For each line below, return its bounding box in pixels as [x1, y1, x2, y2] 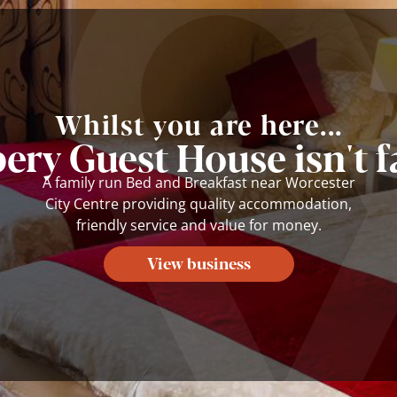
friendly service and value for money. [75, 214, 322, 235]
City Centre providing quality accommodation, [45, 193, 352, 214]
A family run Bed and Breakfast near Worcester [42, 172, 355, 192]
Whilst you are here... [54, 104, 343, 143]
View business [146, 250, 251, 274]
